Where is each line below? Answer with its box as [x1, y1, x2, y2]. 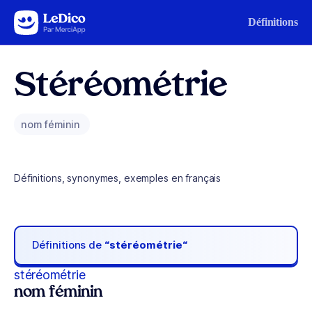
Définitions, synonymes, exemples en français [14, 172, 221, 184]
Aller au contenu [17, 13, 89, 25]
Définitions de [32, 238, 105, 252]
